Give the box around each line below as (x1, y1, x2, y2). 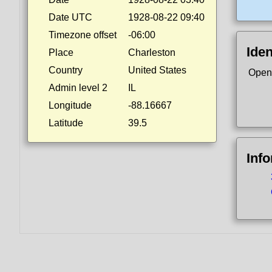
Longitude (49, 100, 92, 110)
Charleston (128, 47, 175, 58)
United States (128, 65, 186, 75)
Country (49, 65, 83, 75)
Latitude (49, 118, 83, 128)
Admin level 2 (49, 83, 107, 93)
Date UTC (49, 12, 92, 22)
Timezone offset (49, 30, 117, 40)
